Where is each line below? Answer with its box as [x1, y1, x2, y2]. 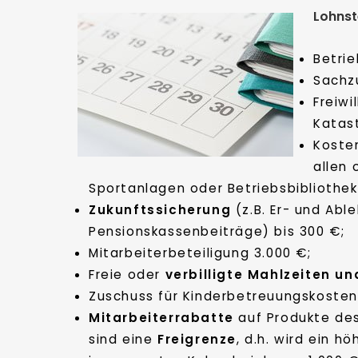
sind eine [89, 331, 157, 348]
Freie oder [89, 266, 165, 283]
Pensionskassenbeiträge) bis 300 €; [89, 223, 345, 240]
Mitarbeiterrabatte [89, 309, 234, 326]
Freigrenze [157, 331, 237, 348]
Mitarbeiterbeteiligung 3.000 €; [89, 245, 312, 261]
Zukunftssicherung [89, 201, 232, 218]
